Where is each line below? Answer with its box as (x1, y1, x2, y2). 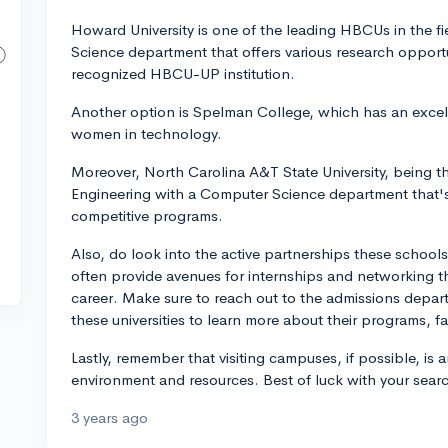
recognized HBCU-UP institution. (71, 64, 295, 83)
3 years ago (71, 408, 148, 427)
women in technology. (71, 124, 222, 143)
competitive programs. (71, 206, 223, 225)
